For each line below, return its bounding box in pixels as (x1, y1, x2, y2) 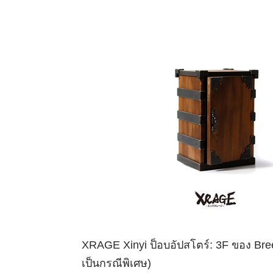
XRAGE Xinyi (82, 239, 151, 251)
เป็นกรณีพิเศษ (82, 257, 148, 269)
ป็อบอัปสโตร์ (150, 239, 210, 251)
